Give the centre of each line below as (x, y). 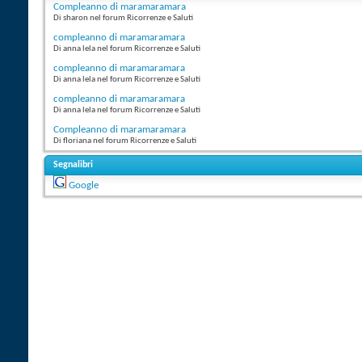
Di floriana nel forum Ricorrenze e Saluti (125, 141)
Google (84, 186)
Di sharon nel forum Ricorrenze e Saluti (123, 19)
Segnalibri (73, 165)
